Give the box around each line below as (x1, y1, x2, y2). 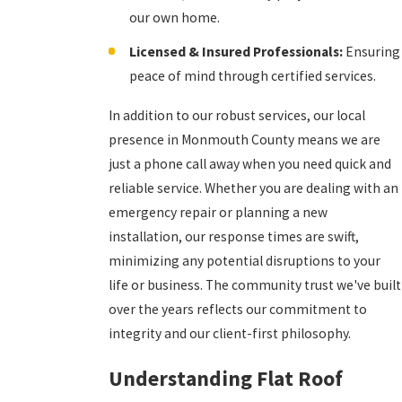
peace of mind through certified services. (128, 66, 376, 84)
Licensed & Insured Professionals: (128, 42, 343, 60)
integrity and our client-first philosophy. (108, 325, 351, 343)
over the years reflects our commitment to (108, 301, 367, 319)
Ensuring (342, 42, 400, 60)
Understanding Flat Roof (108, 364, 343, 391)
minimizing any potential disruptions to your (108, 252, 380, 270)
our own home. (128, 9, 220, 27)
